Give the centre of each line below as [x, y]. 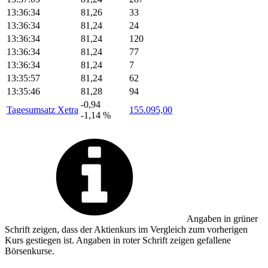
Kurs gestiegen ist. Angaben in [64, 240]
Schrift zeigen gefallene [185, 240]
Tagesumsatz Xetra [42, 109]
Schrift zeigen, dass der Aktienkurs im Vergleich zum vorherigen [126, 229]
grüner [246, 218]
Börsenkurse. [30, 251]
